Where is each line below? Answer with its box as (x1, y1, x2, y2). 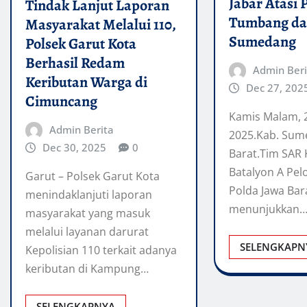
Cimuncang (25, 90, 97, 112)
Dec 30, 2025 (42, 140, 106, 154)
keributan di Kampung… (25, 261, 149, 277)
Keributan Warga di (25, 71, 147, 93)
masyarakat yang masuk (25, 206, 150, 221)
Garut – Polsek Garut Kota (25, 169, 160, 184)
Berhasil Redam (25, 52, 125, 73)
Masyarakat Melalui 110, (25, 14, 176, 35)
